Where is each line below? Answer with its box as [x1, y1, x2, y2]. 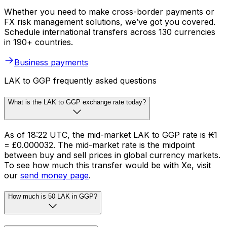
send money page [20, 170, 89, 180]
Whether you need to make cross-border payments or [4, 7, 214, 17]
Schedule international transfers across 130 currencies [4, 27, 215, 37]
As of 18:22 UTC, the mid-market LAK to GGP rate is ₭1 [4, 129, 217, 140]
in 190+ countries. [4, 37, 73, 48]
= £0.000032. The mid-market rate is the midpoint [4, 139, 195, 150]
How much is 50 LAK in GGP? [8, 193, 97, 201]
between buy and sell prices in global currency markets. [4, 149, 220, 160]
